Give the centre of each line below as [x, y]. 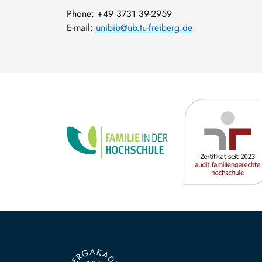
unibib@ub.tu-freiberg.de [144, 28]
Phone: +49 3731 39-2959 [119, 14]
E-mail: [81, 28]
